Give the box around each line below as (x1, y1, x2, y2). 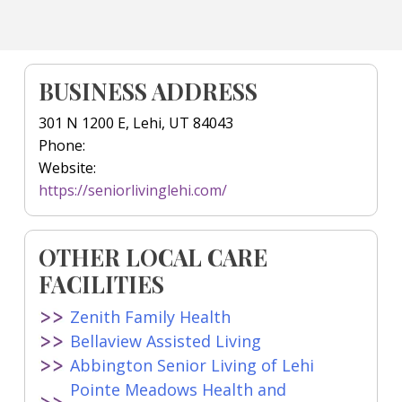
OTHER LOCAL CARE (39, 242, 267, 272)
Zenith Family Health (70, 306, 231, 328)
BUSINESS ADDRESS (39, 76, 258, 106)
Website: (39, 158, 96, 178)
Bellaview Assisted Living (70, 330, 261, 352)
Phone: (39, 135, 85, 155)
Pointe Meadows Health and (70, 379, 286, 400)
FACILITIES (39, 269, 164, 299)
